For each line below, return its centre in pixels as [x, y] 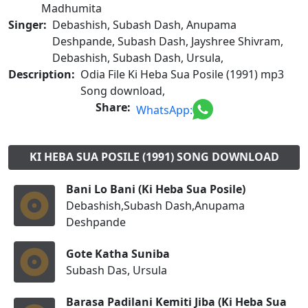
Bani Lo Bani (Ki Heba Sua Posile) [156, 189]
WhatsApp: [164, 110]
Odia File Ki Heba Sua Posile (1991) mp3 [182, 74]
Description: [42, 74]
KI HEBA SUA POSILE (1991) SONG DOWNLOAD [154, 157]
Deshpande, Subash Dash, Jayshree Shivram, [168, 41]
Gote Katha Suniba [118, 254]
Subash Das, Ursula [117, 270]
